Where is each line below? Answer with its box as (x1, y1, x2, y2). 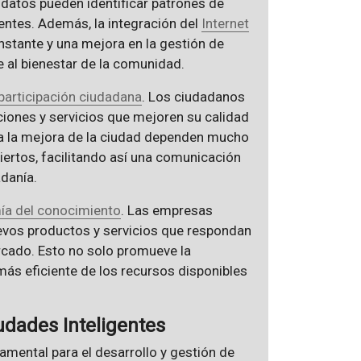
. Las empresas (120, 202, 213, 219)
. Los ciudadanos (141, 89, 245, 106)
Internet (201, 15, 249, 32)
